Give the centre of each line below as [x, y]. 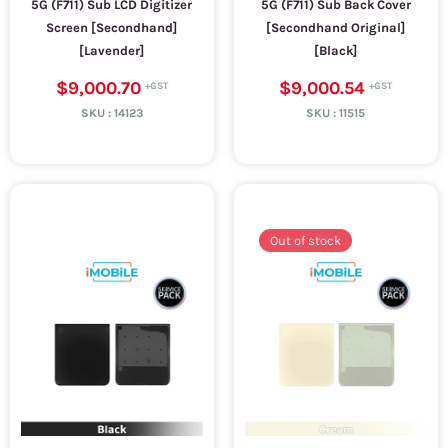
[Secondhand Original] [336, 27]
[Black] [336, 50]
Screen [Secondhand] [112, 27]
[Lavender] [112, 50]
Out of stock [306, 240]
